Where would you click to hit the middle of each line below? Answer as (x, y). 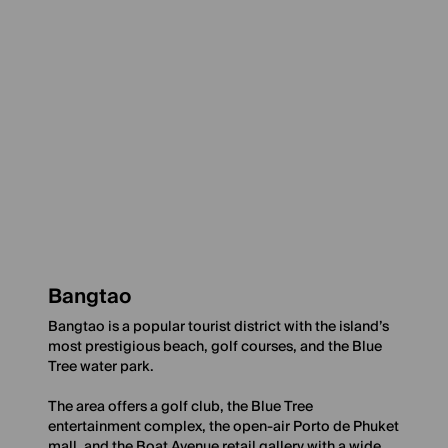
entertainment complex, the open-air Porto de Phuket (223, 427)
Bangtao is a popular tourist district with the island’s (218, 327)
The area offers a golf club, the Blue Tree (180, 407)
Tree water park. (101, 367)
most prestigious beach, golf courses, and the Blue (215, 347)
